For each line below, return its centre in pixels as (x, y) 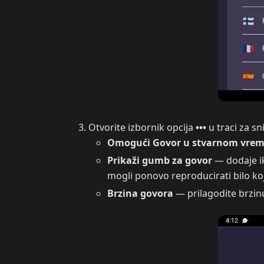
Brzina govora (140, 194)
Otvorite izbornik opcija (142, 128)
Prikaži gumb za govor (160, 161)
